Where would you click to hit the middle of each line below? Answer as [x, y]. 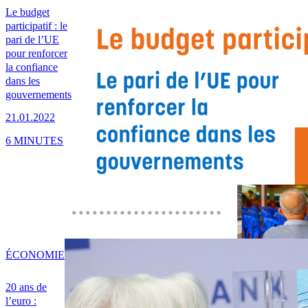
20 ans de [26, 287]
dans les [23, 81]
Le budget [27, 12]
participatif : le [36, 26]
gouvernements [38, 95]
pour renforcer [36, 54]
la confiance [32, 67]
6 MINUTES [34, 140]
